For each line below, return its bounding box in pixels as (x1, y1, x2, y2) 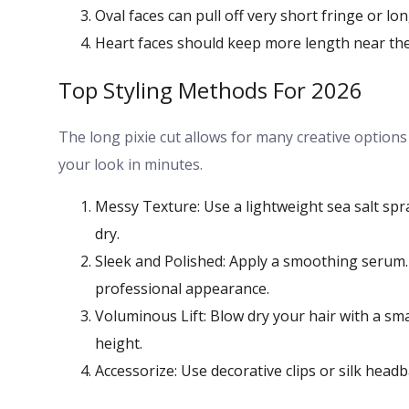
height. (95, 332, 142, 353)
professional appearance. (95, 278, 269, 299)
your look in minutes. (58, 153, 203, 174)
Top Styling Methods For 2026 (58, 75, 362, 106)
